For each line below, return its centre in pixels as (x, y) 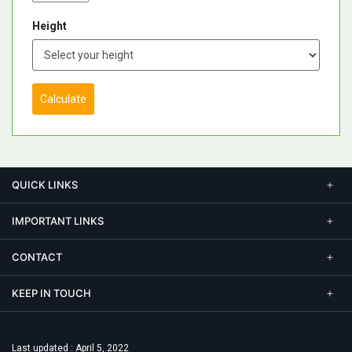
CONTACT (37, 257)
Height (49, 26)
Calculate (63, 99)
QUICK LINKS (45, 185)
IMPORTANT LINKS (58, 221)
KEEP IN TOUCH (51, 293)
